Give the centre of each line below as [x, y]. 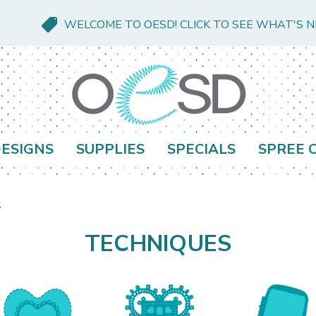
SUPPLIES [110, 150]
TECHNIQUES [158, 244]
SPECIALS [201, 150]
